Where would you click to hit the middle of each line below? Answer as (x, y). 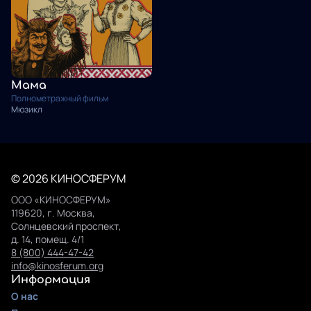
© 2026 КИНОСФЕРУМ (68, 179)
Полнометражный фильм (60, 99)
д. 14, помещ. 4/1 (48, 239)
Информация (51, 280)
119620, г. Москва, (53, 213)
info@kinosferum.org (57, 266)
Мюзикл (27, 110)
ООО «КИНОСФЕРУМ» (61, 200)
